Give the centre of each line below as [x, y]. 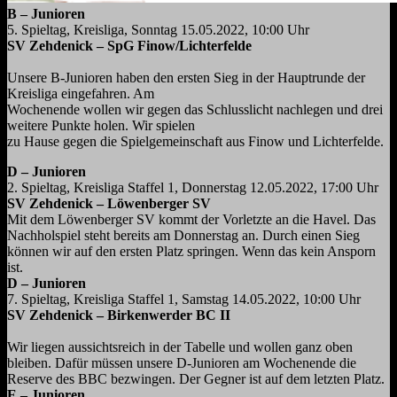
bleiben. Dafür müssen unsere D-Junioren [125, 363]
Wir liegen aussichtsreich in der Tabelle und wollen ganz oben [180, 347]
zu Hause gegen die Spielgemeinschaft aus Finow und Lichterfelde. [195, 142]
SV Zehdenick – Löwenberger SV [109, 204]
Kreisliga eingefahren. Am [81, 94]
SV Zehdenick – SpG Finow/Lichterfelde [129, 46]
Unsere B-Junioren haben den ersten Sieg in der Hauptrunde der [186, 78]
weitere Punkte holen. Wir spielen [101, 126]
